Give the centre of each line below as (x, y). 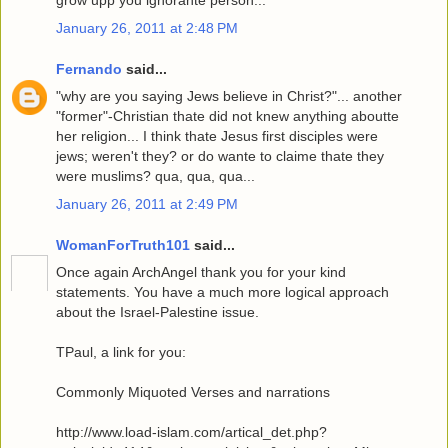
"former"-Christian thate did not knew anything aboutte (227, 116)
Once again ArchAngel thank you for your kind (201, 272)
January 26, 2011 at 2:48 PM (147, 27)
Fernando (89, 69)
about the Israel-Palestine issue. (157, 312)
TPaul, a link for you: (121, 352)
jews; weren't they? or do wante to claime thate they (220, 156)
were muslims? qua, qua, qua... (155, 176)
